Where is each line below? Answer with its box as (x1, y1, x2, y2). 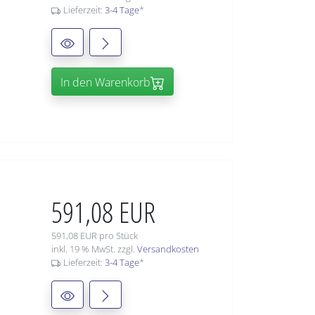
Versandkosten (137, 243, 199, 256)
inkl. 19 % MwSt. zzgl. (51, 243, 137, 256)
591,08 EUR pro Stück (51, 229, 138, 243)
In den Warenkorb (60, 75, 150, 91)
